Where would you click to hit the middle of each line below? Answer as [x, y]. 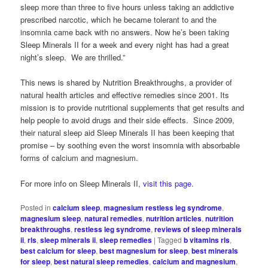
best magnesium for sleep [144, 250]
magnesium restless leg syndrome [163, 207]
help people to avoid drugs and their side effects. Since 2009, [128, 120]
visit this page [167, 183]
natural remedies [114, 218]
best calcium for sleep [58, 250]
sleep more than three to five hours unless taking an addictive [127, 7]
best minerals [215, 250]
